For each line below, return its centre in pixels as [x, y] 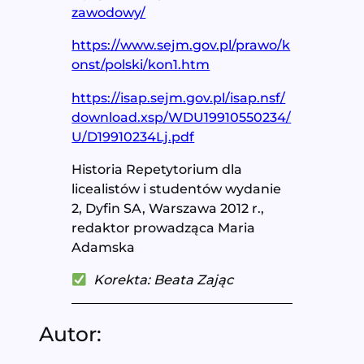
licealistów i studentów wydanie [177, 188]
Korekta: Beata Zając [163, 280]
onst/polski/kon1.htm [141, 65]
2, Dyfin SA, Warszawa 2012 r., [168, 208]
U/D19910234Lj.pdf [133, 136]
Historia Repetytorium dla [157, 169]
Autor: [71, 334]
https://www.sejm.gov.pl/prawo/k [181, 45]
